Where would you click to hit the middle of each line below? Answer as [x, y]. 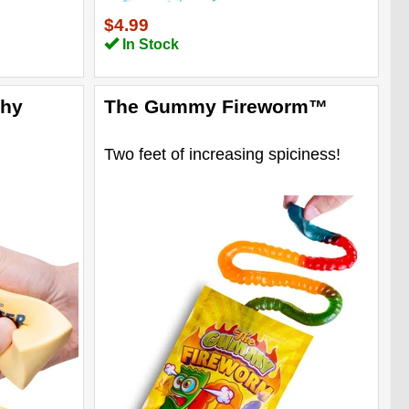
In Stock [148, 44]
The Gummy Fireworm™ [215, 106]
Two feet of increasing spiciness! [222, 154]
